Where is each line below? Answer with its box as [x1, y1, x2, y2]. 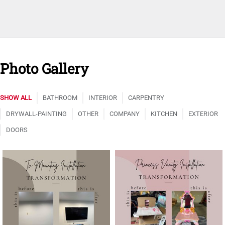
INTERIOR [88, 94, 117, 102]
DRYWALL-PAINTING [6, 110, 67, 118]
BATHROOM [43, 94, 77, 102]
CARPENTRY [128, 94, 164, 102]
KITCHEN [151, 110, 177, 118]
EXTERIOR [188, 110, 218, 118]
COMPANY [109, 110, 140, 118]
